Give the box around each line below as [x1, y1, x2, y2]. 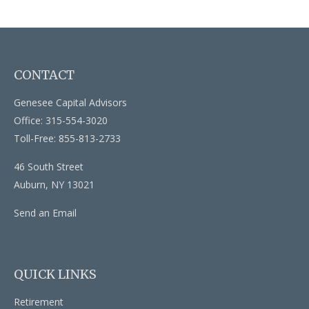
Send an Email [14, 206, 77, 219]
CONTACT [14, 66, 74, 83]
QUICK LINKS [14, 266, 97, 282]
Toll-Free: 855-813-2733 [14, 131, 121, 145]
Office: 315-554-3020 [14, 113, 108, 127]
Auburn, [14, 177, 48, 191]
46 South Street [14, 159, 83, 173]
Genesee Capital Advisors [14, 95, 127, 109]
